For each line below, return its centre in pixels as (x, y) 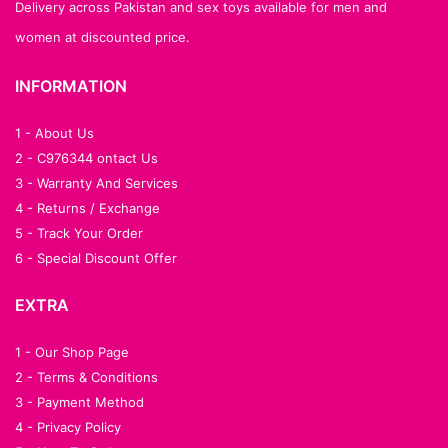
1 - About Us (54, 133)
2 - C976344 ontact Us (86, 158)
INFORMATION (71, 86)
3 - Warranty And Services (96, 183)
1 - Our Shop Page (72, 352)
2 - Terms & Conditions (86, 377)
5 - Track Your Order (79, 233)
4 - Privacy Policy (68, 427)
